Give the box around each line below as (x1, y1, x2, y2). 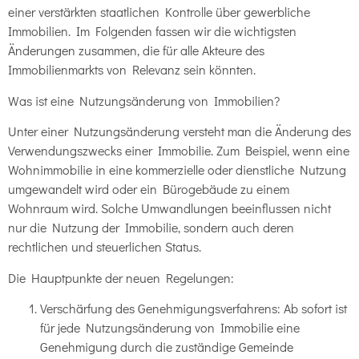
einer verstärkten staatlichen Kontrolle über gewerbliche (8, 3, 310, 21)
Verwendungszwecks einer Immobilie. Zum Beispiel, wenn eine (8, 142, 349, 159)
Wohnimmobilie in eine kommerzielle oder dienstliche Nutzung (8, 161, 346, 179)
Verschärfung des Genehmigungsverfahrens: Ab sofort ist (40, 300, 347, 317)
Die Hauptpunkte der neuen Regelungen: (8, 268, 234, 286)
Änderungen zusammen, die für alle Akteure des (8, 42, 264, 59)
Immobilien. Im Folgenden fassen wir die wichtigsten (8, 22, 296, 40)
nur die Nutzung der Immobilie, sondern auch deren (8, 219, 294, 236)
